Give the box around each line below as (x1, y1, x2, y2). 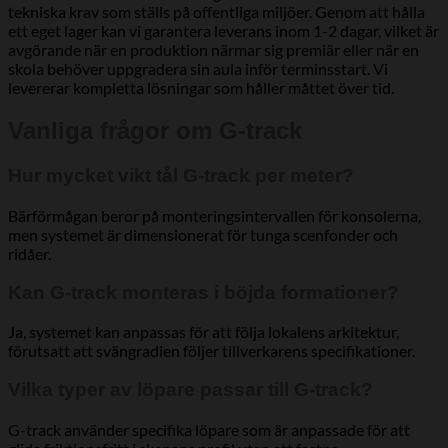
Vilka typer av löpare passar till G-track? (8, 378, 373, 400)
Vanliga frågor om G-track (8, 117, 302, 145)
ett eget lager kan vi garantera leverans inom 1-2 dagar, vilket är (8, 21, 439, 41)
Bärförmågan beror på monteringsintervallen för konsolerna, (8, 205, 421, 225)
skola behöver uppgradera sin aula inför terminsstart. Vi (8, 59, 388, 79)
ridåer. (8, 243, 51, 263)
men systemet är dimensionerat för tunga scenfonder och (8, 224, 398, 244)
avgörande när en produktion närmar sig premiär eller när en (8, 40, 419, 60)
